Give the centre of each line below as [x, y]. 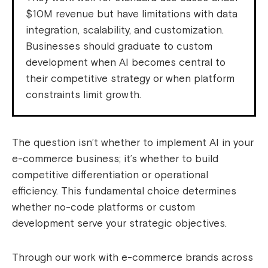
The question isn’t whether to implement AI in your [133, 143]
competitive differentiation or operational [110, 175]
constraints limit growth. [83, 95]
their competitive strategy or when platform [130, 79]
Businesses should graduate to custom [119, 47]
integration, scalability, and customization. [125, 31]
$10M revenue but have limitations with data [132, 14]
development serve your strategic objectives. [119, 224]
